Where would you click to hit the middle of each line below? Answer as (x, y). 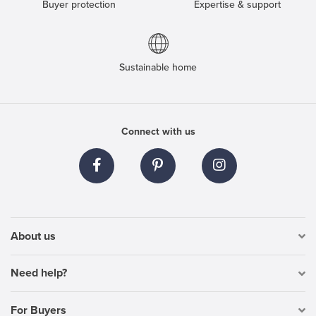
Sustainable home (158, 68)
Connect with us (158, 132)
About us (33, 236)
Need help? (39, 273)
